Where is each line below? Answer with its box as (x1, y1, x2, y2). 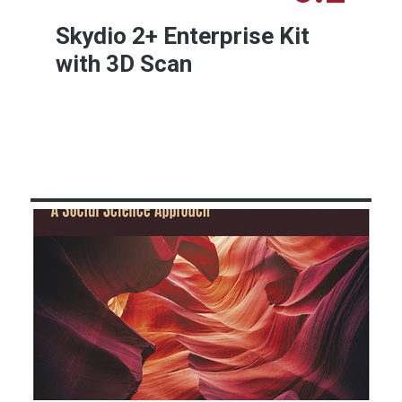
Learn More (220, 122, 301, 140)
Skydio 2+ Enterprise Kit (56, 22, 310, 50)
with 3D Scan (56, 50, 193, 78)
